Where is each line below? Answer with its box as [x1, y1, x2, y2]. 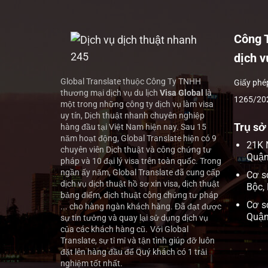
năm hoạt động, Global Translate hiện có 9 [60, 133, 217, 144]
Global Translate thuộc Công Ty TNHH [60, 77, 201, 87]
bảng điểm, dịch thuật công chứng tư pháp [60, 190, 218, 200]
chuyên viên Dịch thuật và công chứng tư [60, 145, 211, 155]
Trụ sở [234, 121, 267, 134]
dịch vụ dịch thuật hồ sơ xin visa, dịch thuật [60, 179, 220, 189]
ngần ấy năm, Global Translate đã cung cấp [60, 167, 220, 178]
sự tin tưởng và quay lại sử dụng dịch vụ [60, 213, 208, 223]
